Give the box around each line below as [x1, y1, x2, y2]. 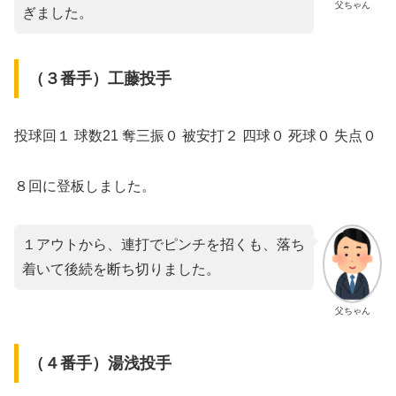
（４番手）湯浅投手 [27, 354, 171, 373]
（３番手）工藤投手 [27, 69, 171, 88]
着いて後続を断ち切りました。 [22, 261, 220, 277]
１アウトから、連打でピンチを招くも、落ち [22, 236, 305, 252]
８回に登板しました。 [14, 178, 156, 194]
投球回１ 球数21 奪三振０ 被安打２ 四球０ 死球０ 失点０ [14, 127, 377, 143]
